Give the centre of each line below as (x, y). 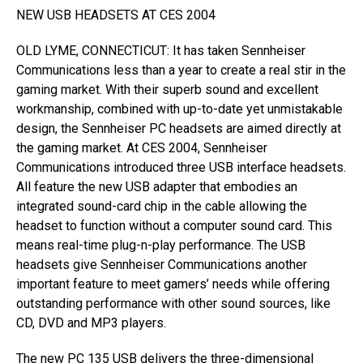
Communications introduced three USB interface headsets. (181, 167)
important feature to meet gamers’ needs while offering (173, 284)
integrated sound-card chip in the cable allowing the (162, 206)
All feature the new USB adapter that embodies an (157, 187)
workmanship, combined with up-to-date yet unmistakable (179, 109)
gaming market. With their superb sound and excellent (167, 90)
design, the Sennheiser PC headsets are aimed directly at (179, 128)
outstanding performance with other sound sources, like (173, 303)
